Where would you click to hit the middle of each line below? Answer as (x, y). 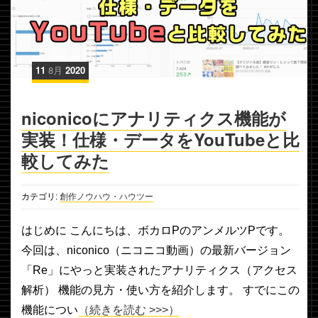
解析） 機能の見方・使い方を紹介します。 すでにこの (160, 290)
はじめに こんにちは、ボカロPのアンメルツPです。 (155, 230)
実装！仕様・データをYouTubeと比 (160, 139)
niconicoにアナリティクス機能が (154, 117)
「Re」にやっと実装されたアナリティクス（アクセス (159, 270)
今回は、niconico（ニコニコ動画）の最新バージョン (156, 250)
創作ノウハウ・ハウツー (106, 196)
